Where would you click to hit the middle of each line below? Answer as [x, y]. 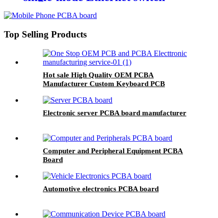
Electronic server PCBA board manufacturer [115, 113]
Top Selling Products [45, 35]
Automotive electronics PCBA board [101, 189]
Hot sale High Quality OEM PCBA [98, 75]
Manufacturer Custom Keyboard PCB [104, 83]
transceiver [52, 15]
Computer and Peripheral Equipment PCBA [113, 151]
